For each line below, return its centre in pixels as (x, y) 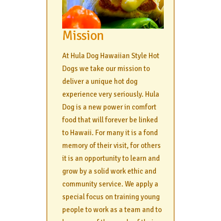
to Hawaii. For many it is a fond (110, 133)
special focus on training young (111, 197)
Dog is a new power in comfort (109, 107)
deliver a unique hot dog (100, 82)
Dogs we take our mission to (106, 69)
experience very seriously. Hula (111, 94)
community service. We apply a (110, 184)
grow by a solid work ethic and (109, 171)
